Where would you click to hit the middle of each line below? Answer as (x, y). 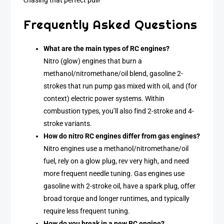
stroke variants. (68, 123)
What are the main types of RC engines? (107, 48)
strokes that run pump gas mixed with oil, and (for (120, 86)
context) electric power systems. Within (104, 98)
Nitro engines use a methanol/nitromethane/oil (116, 148)
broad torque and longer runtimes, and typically (117, 198)
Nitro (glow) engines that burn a (93, 61)
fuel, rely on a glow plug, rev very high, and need (116, 161)
